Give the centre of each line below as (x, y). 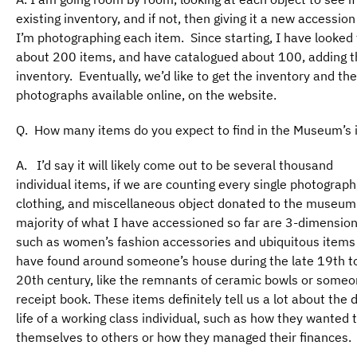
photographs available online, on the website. (146, 94)
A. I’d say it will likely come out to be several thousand (175, 165)
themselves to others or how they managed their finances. (184, 337)
